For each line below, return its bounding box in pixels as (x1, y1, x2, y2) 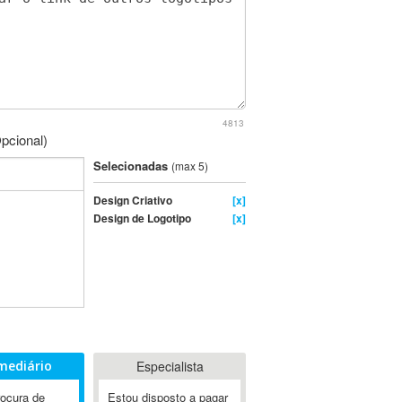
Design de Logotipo (93, 210, 191, 226)
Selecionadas (93, 157, 171, 174)
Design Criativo (93, 192, 172, 208)
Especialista (135, 357, 204, 375)
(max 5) (171, 158, 208, 173)
